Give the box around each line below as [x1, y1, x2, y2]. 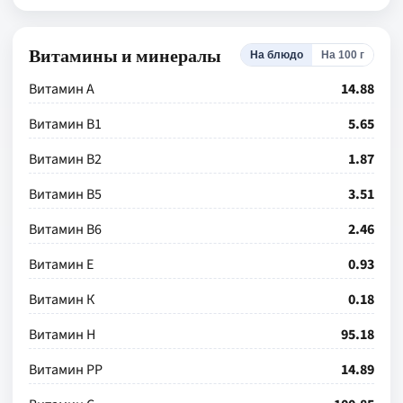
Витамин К [29, 290, 94, 309]
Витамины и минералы [29, 43, 221, 67]
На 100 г [321, 49, 364, 61]
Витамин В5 [29, 184, 102, 204]
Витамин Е [29, 255, 94, 274]
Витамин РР [29, 360, 103, 380]
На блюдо [250, 49, 303, 61]
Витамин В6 [29, 219, 102, 239]
